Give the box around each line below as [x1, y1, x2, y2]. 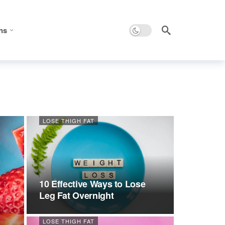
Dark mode [129, 24, 164, 34]
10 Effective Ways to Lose [39, 177, 146, 191]
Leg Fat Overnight [39, 189, 114, 202]
